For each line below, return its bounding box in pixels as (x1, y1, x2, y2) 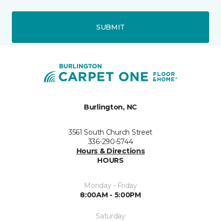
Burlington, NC (83, 103, 138, 111)
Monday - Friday (84, 181, 137, 190)
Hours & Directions (76, 147, 145, 155)
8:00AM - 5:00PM (80, 190, 141, 199)
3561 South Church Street (68, 128, 153, 137)
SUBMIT (96, 22, 125, 32)
